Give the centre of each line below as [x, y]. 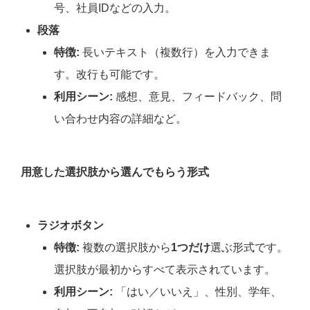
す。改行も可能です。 [109, 75]
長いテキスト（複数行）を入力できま [175, 53]
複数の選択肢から [125, 248]
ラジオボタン [71, 226]
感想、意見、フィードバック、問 [197, 97]
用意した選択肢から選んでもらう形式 [115, 172]
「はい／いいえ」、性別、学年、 [197, 292]
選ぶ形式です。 [249, 248]
